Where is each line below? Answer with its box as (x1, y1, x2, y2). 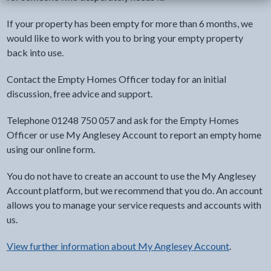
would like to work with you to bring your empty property (6, 32, 243, 44)
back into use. (6, 47, 64, 59)
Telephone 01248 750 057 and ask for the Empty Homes (6, 114, 239, 126)
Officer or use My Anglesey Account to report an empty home (6, 129, 261, 141)
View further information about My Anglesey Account (6, 240, 229, 252)
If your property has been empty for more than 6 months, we (6, 18, 253, 30)
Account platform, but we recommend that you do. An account (6, 184, 263, 197)
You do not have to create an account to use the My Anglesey (6, 170, 256, 182)
